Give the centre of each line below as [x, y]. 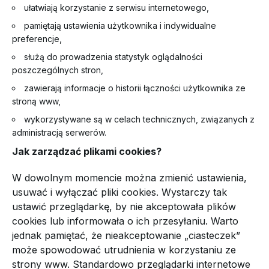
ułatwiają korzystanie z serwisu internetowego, [116, 8]
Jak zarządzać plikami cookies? [87, 151]
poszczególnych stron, [58, 70]
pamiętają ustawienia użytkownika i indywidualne [120, 26]
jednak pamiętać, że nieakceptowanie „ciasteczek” [126, 235]
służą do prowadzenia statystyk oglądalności [113, 57]
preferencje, [37, 39]
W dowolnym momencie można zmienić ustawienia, [129, 178]
